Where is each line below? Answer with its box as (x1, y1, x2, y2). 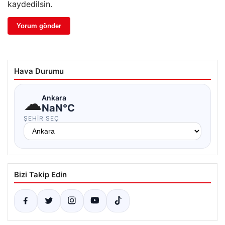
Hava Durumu (14, 66, 64, 76)
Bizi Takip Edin (14, 170, 67, 180)
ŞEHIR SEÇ (24, 115, 59, 123)
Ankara (42, 93, 66, 102)
